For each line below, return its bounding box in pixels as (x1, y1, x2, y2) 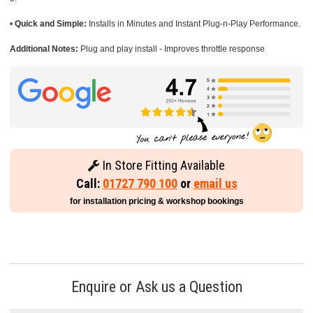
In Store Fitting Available (100, 158, 225, 173)
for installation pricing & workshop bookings (69, 196, 244, 207)
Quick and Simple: (15, 18, 87, 29)
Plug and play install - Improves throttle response (78, 43, 265, 54)
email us (193, 176, 238, 191)
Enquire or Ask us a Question (71, 277, 242, 296)
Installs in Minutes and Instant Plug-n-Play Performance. (87, 18, 300, 29)
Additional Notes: (10, 43, 78, 54)
